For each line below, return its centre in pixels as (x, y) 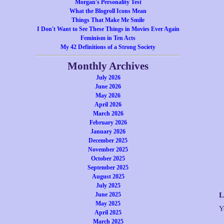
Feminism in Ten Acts (108, 38)
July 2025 (108, 185)
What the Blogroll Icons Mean (108, 11)
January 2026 (108, 131)
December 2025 (108, 140)
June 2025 (108, 194)
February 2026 (108, 122)
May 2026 (108, 95)
